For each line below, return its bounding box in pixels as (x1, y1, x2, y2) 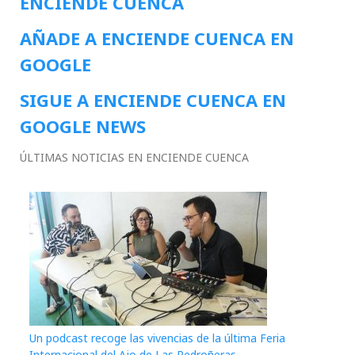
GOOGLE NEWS (20, 114, 146, 139)
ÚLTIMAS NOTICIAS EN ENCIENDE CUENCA (20, 150, 249, 166)
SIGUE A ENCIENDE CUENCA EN (20, 88, 286, 113)
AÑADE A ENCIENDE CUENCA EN (20, 26, 294, 51)
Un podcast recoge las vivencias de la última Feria (29, 330, 285, 346)
